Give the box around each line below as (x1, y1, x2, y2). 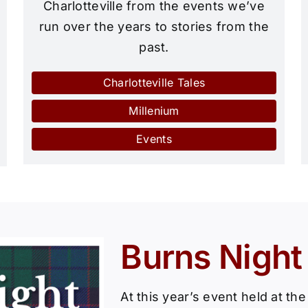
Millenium (129, 104, 179, 118)
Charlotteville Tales (102, 76, 206, 90)
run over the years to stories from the (38, 19, 269, 34)
